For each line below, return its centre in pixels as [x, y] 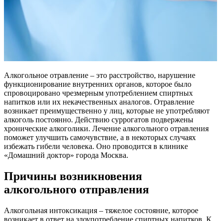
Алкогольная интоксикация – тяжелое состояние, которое [101, 211]
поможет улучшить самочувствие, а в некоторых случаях [100, 138]
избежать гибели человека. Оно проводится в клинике [96, 147]
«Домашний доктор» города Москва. [66, 155]
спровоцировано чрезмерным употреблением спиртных [98, 93]
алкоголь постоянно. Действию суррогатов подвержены [99, 120]
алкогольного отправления [76, 190]
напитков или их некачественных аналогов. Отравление [99, 102]
